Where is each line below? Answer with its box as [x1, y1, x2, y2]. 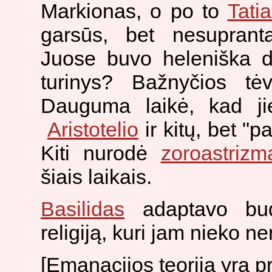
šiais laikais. [41, 165, 152, 189]
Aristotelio [47, 118, 138, 141]
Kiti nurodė [41, 141, 161, 165]
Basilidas [41, 197, 124, 221]
